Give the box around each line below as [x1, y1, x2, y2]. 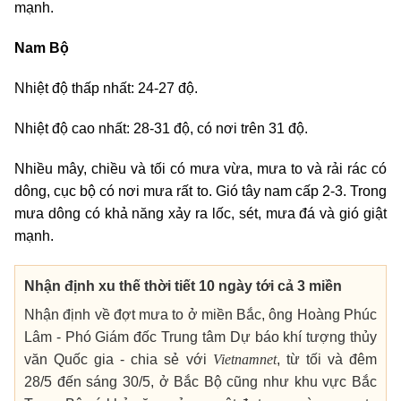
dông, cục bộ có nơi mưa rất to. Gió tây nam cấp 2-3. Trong [14, 183, 387, 200]
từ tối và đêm [279, 352, 378, 368]
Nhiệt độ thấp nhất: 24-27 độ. [14, 81, 198, 97]
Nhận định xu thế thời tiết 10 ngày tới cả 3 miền [24, 278, 342, 294]
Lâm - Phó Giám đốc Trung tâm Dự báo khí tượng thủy [24, 329, 377, 346]
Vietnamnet [212, 351, 277, 366]
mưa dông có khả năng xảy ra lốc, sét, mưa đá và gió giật [14, 206, 387, 222]
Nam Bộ [14, 40, 69, 56]
